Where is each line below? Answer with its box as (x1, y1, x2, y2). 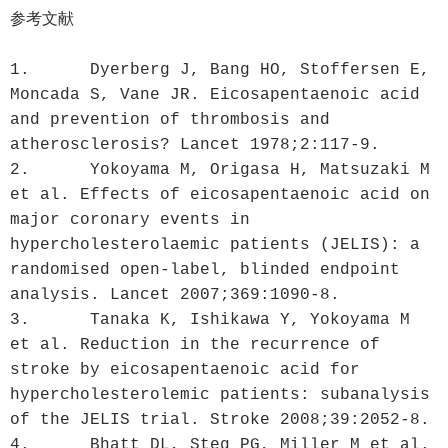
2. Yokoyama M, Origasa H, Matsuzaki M (10, 160, 30, 179)
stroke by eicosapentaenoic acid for (10, 360, 360, 379)
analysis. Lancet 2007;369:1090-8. (10, 285, 340, 304)
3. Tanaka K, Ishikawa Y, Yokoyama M (10, 310, 30, 329)
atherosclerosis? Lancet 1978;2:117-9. (10, 135, 380, 154)
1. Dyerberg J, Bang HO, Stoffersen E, (10, 60, 30, 79)
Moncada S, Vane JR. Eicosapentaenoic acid (10, 85, 420, 104)
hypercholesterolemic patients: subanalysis (10, 385, 430, 404)
